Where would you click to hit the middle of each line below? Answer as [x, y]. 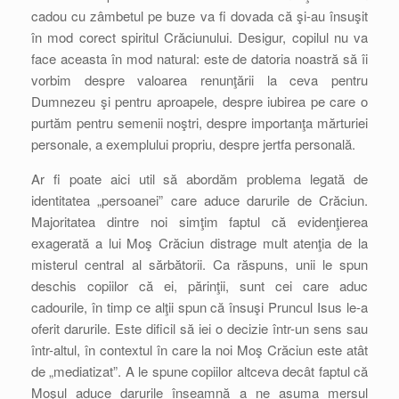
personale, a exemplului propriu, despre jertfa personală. [193, 144]
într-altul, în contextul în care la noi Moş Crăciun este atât [199, 350]
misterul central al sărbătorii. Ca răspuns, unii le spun [199, 264]
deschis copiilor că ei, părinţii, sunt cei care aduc [199, 285]
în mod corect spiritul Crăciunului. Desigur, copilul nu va [199, 37]
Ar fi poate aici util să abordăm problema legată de [199, 179]
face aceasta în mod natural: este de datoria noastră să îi [199, 58]
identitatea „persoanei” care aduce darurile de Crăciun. [199, 200]
